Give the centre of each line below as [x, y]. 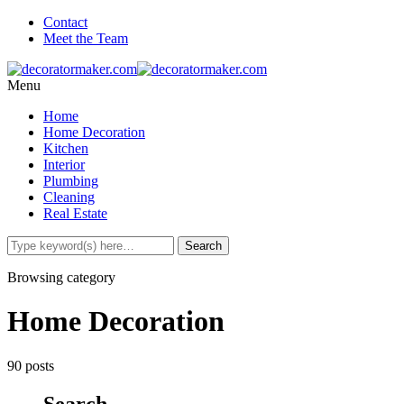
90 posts [31, 365]
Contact [65, 22]
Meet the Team [86, 38]
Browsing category [61, 277]
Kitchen [66, 148]
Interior [64, 165]
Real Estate [75, 213]
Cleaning [69, 197]
